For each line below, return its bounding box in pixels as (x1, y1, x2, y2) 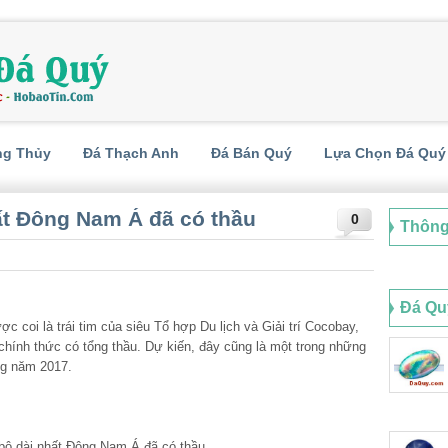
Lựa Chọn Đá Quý (324, 145, 446, 161)
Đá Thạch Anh (83, 145, 179, 161)
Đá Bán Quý (211, 145, 292, 161)
